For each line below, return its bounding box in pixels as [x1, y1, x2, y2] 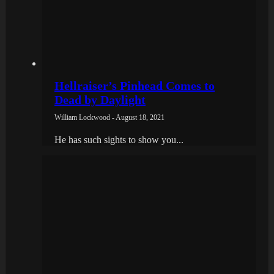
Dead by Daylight [54, 92, 146, 106]
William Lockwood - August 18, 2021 [54, 113, 165, 122]
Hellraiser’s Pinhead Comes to [54, 78, 215, 92]
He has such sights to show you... [54, 134, 183, 145]
